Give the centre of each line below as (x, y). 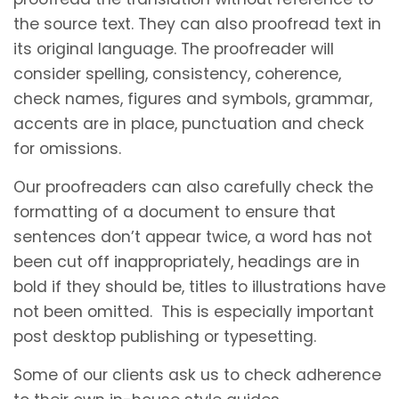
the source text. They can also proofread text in (197, 24)
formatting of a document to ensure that (175, 212)
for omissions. (67, 148)
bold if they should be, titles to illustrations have (199, 286)
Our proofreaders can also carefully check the (193, 187)
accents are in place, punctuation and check (189, 123)
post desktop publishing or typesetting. (165, 336)
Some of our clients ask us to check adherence (197, 375)
